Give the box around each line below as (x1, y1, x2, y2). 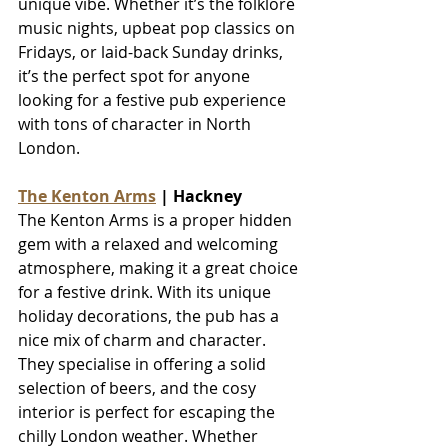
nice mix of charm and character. (18, 328, 270, 351)
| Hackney (156, 184, 242, 207)
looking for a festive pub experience (18, 88, 290, 111)
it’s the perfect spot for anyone (18, 64, 254, 87)
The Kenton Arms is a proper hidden (18, 208, 296, 231)
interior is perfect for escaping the (18, 400, 279, 423)
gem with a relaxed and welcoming (18, 232, 282, 255)
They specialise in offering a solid (18, 352, 270, 375)
